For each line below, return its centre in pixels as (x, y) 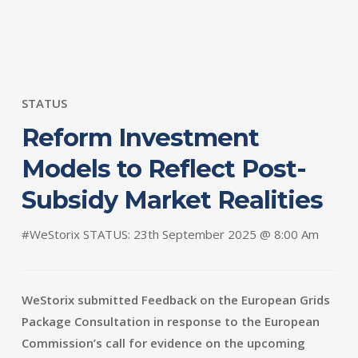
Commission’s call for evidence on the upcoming (164, 342)
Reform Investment (140, 137)
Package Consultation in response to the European (171, 321)
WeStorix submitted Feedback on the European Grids (176, 299)
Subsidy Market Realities (172, 200)
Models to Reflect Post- (163, 169)
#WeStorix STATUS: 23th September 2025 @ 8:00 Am (170, 234)
